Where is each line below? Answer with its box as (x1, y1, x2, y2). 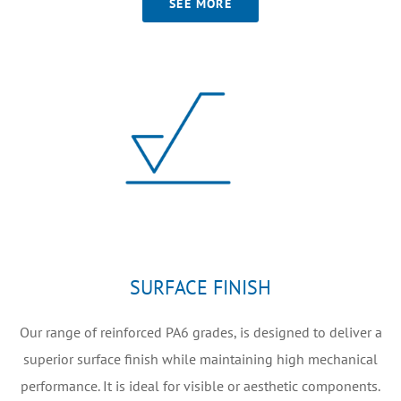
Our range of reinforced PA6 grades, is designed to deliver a (19, 321, 382, 342)
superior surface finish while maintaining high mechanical (23, 348, 378, 369)
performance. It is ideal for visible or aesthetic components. (21, 375, 380, 396)
